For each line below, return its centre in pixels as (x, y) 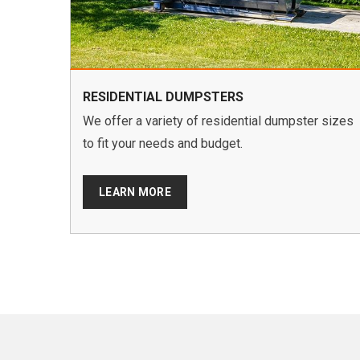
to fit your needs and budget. (163, 144)
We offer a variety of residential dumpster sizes (218, 121)
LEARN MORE (135, 192)
